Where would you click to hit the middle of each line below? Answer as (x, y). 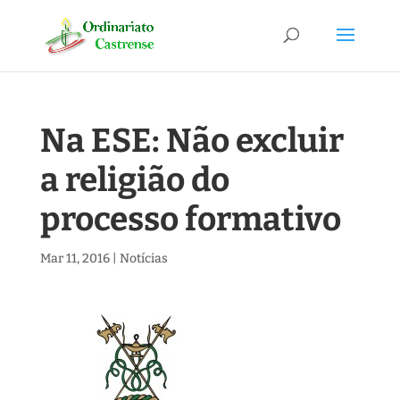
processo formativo (190, 219)
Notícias (143, 258)
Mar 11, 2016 (75, 258)
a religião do (134, 180)
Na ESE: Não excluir (192, 141)
